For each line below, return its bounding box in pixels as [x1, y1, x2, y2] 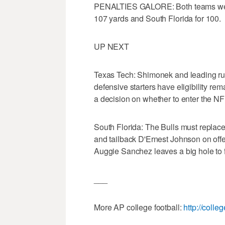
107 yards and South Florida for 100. [94, 13, 221, 25]
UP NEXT [94, 41, 130, 53]
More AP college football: [94, 201, 184, 213]
